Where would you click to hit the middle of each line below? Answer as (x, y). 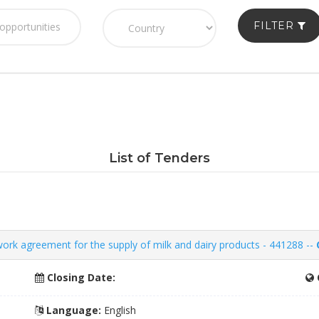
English (119, 310)
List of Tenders (159, 158)
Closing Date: (80, 277)
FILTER (275, 26)
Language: (73, 310)
